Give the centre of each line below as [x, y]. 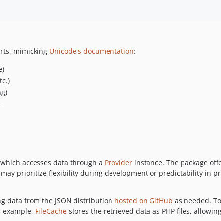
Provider [118, 162]
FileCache [51, 211]
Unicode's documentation [92, 51]
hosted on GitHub [144, 200]
